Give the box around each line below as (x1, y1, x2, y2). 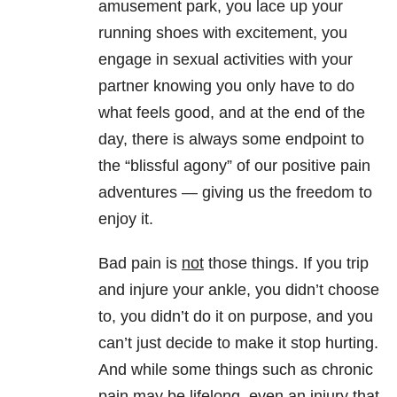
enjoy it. (98, 210, 153, 229)
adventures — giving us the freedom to (98, 183, 372, 202)
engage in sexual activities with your (98, 51, 353, 69)
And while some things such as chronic (98, 361, 373, 379)
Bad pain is (98, 254, 182, 273)
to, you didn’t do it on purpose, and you (98, 307, 373, 326)
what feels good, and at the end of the (98, 104, 365, 122)
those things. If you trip (204, 254, 369, 273)
